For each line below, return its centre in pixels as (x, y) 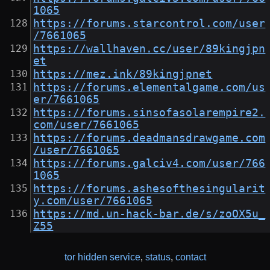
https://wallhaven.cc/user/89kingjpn (149, 49)
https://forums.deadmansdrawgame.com (149, 138)
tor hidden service (102, 257)
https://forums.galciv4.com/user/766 (149, 164)
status (158, 257)
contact (190, 257)
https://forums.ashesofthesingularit (149, 189)
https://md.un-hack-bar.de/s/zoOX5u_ (149, 214)
